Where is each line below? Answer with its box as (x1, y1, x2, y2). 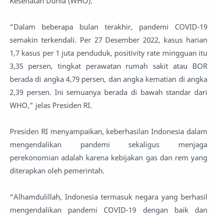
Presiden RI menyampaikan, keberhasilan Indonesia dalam (10, 126, 207, 136)
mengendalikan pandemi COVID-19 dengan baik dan (10, 204, 207, 215)
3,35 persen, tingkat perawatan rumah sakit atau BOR (10, 61, 207, 71)
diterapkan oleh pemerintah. (10, 165, 105, 175)
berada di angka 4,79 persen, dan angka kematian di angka (10, 74, 207, 84)
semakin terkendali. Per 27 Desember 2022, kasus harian (10, 34, 207, 45)
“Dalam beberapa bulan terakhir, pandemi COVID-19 (10, 21, 207, 31)
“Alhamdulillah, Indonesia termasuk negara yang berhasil (10, 191, 207, 201)
